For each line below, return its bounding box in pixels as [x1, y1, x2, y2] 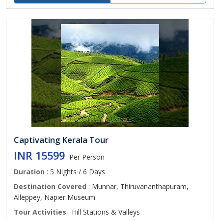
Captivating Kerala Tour [14, 134, 109, 145]
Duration [14, 167, 45, 176]
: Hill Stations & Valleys [66, 207, 140, 217]
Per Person [69, 152, 105, 162]
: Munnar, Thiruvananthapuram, [86, 182, 189, 191]
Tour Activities [14, 207, 66, 217]
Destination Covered [14, 182, 86, 191]
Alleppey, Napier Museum [14, 192, 95, 202]
